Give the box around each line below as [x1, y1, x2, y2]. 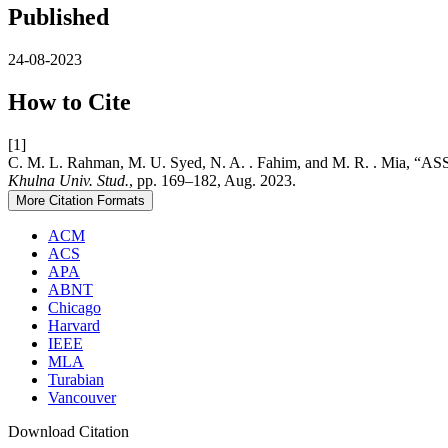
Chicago [48, 298, 101, 316]
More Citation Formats [16, 192, 145, 208]
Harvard [48, 316, 100, 334]
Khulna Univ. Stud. [8, 171, 129, 189]
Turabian [48, 370, 104, 388]
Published [8, 4, 109, 31]
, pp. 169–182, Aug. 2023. [129, 171, 296, 189]
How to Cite [8, 88, 131, 115]
